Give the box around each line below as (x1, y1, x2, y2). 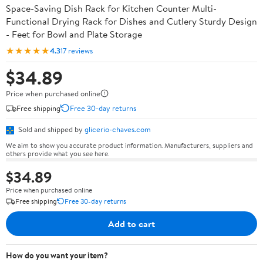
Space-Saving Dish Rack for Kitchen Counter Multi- (6, 2, 217, 15)
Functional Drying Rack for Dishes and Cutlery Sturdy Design (6, 15, 257, 28)
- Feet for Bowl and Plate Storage (6, 28, 142, 41)
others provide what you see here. (6, 148, 109, 159)
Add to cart (108, 217, 155, 230)
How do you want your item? (6, 249, 108, 261)
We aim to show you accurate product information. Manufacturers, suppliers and (6, 140, 253, 150)
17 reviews (60, 45, 93, 56)
